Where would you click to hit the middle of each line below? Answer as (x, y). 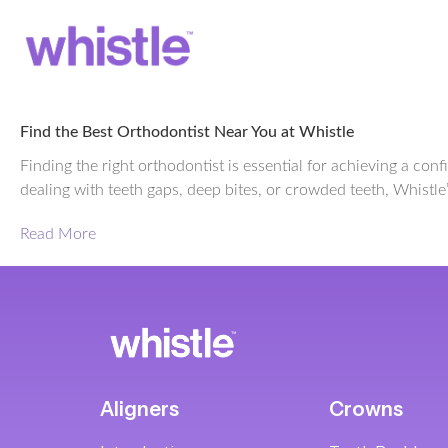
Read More (58, 234)
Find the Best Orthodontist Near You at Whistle (187, 132)
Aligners (139, 408)
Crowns (365, 408)
